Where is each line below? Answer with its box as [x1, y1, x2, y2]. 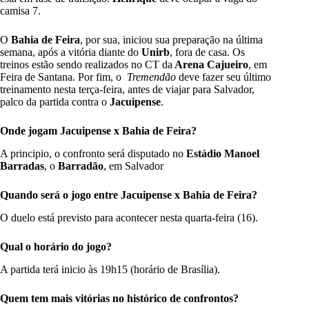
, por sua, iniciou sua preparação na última [80, 34, 263, 46]
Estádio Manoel [183, 148, 259, 160]
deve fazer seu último [176, 71, 271, 83]
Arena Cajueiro [172, 59, 248, 71]
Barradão [55, 160, 103, 172]
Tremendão [124, 71, 176, 83]
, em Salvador [103, 160, 163, 172]
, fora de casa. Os [170, 46, 245, 59]
